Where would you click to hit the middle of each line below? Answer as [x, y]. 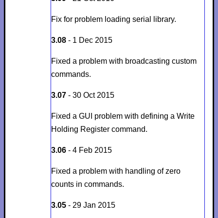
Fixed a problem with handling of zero [116, 171]
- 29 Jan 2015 [91, 205]
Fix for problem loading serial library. [113, 19]
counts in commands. [87, 184]
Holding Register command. [99, 129]
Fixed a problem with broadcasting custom [124, 61]
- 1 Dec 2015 [89, 40]
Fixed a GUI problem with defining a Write [123, 116]
